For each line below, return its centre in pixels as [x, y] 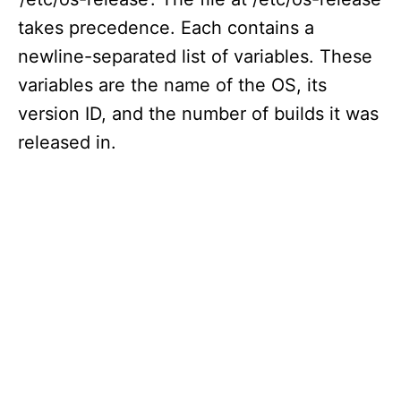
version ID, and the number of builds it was [198, 114]
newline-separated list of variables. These [195, 56]
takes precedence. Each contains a [166, 28]
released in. [67, 142]
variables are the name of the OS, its [172, 85]
